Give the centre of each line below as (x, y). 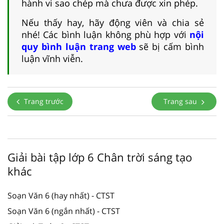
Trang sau (181, 101)
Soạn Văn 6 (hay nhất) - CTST (61, 195)
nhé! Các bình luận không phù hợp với (105, 34)
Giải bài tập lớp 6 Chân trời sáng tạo (100, 157)
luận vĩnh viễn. (52, 58)
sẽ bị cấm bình (170, 46)
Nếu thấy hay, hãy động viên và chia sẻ (113, 22)
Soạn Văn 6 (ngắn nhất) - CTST (64, 211)
